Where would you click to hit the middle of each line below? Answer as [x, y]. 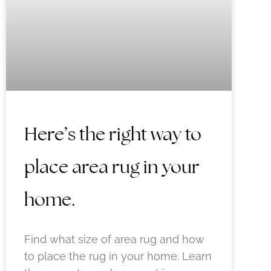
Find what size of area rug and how [114, 240]
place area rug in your [112, 167]
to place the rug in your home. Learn [118, 256]
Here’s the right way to [113, 134]
